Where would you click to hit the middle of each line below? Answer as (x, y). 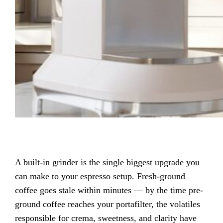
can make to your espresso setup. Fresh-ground (100, 176)
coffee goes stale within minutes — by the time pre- (109, 190)
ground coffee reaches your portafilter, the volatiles (108, 204)
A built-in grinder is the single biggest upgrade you (108, 162)
